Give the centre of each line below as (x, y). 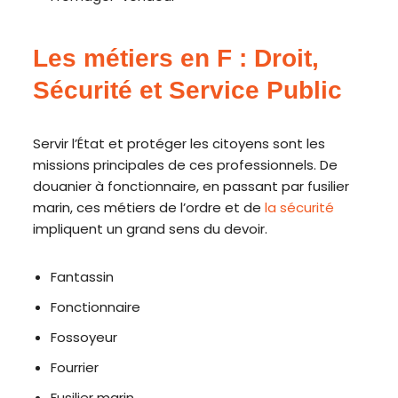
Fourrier (75, 367)
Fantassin (83, 277)
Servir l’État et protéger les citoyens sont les (179, 143)
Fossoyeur (84, 337)
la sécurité (300, 207)
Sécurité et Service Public (188, 90)
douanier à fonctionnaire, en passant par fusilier (191, 186)
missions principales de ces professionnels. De (186, 165)
